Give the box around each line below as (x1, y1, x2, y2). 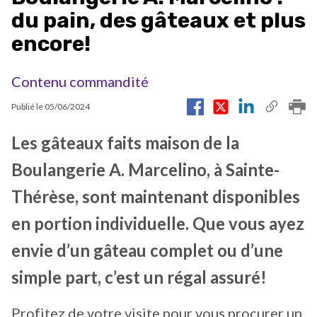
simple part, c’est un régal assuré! (11, 266, 267, 287)
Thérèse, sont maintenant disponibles (11, 185, 300, 207)
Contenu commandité (11, 72, 149, 90)
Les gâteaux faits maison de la (11, 132, 239, 153)
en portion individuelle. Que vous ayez (11, 212, 304, 234)
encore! (11, 30, 91, 57)
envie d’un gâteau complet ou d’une (11, 239, 283, 260)
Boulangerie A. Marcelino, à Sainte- (11, 158, 279, 180)
